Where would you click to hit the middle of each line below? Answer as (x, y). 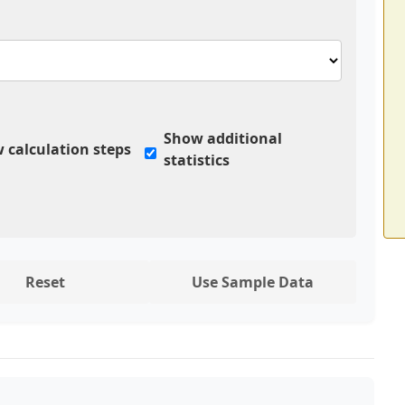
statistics (196, 160)
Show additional (222, 138)
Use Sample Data (252, 282)
